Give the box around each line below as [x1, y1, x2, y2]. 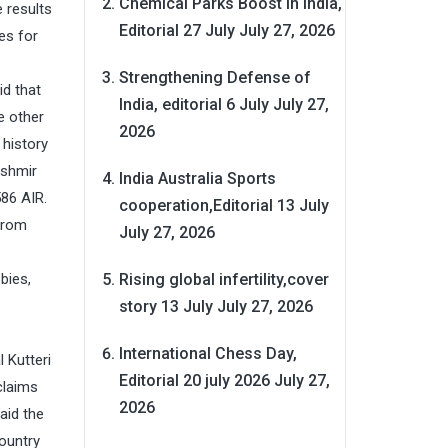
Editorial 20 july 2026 [118, 370, 270, 390]
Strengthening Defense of [118, 67, 311, 87]
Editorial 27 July [118, 20, 235, 40]
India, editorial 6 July [118, 94, 269, 114]
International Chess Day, [118, 343, 297, 363]
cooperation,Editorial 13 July [118, 195, 329, 215]
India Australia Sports [118, 168, 276, 188]
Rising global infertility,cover [118, 269, 329, 289]
